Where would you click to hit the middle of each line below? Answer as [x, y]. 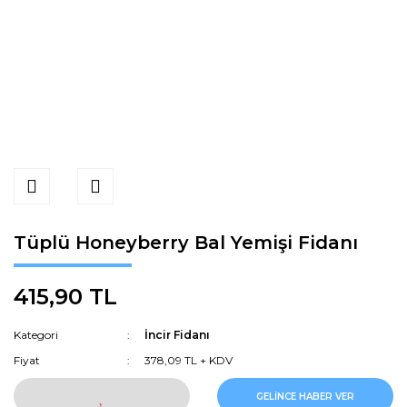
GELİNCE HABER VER [305, 396]
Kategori [36, 335]
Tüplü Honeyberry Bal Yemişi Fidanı [186, 243]
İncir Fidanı [178, 335]
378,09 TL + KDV [189, 360]
